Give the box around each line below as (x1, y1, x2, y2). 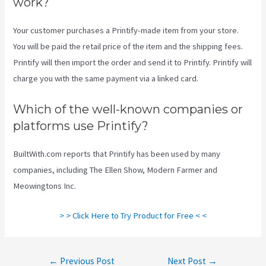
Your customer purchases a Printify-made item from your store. (13, 25, 239, 36)
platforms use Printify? (13, 118, 149, 133)
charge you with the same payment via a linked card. (13, 73, 199, 84)
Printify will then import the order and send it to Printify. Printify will (13, 57, 252, 68)
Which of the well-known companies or (13, 102, 243, 116)
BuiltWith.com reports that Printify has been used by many (13, 148, 221, 159)
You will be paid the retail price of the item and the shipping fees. (13, 41, 243, 52)
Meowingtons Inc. (13, 180, 77, 191)
